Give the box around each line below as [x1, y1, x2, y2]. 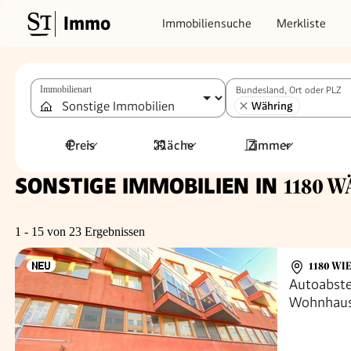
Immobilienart [40, 84, 92, 95]
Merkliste [277, 16, 326, 31]
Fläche [157, 137, 194, 153]
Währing [251, 100, 293, 112]
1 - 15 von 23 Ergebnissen [15, 225, 145, 238]
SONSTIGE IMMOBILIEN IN [15, 173, 284, 199]
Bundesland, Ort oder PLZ [236, 85, 341, 96]
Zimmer [248, 137, 291, 153]
